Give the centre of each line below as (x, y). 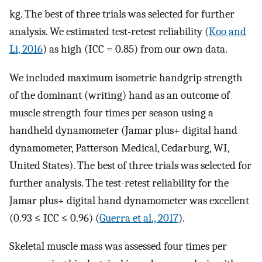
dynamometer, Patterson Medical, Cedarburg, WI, (119, 148)
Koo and (227, 31)
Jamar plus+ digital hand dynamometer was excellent (129, 200)
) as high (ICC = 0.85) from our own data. (135, 49)
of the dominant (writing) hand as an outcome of (120, 95)
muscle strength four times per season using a (111, 113)
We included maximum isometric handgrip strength (126, 77)
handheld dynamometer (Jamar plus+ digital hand (123, 130)
